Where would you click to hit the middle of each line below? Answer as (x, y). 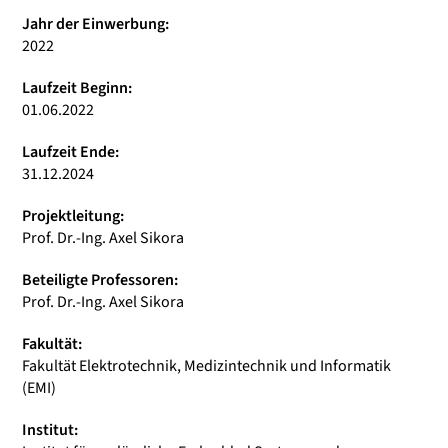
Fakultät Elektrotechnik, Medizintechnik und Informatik (206, 366)
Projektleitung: (73, 216)
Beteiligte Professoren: (100, 280)
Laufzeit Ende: (70, 152)
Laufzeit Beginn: (77, 88)
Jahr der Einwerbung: (95, 24)
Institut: (50, 430)
